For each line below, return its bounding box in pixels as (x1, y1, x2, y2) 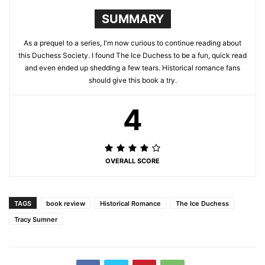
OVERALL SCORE (105, 157, 160, 166)
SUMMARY (101, 12, 164, 27)
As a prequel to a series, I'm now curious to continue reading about (24, 38, 241, 48)
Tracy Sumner (14, 215, 57, 224)
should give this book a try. (88, 76, 177, 85)
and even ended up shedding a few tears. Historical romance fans (25, 63, 240, 73)
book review (46, 199, 85, 208)
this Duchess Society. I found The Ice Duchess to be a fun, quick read (18, 51, 247, 60)
